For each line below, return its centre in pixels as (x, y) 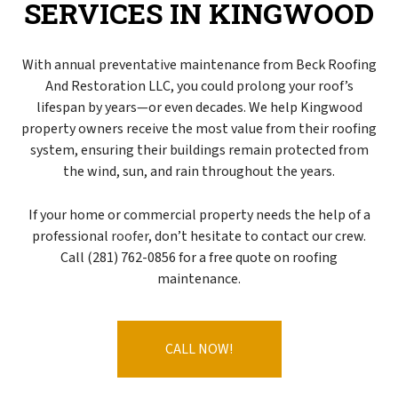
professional (72, 236)
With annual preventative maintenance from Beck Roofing (199, 64)
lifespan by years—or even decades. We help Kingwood (199, 107)
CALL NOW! (199, 349)
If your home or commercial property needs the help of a (199, 215)
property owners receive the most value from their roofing (199, 128)
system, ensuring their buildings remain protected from (199, 150)
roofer (130, 236)
